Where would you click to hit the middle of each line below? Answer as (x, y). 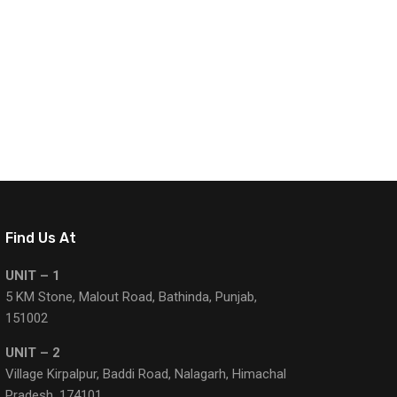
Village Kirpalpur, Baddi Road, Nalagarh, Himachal (146, 374)
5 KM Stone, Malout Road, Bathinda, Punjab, (132, 296)
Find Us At (41, 237)
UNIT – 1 (33, 275)
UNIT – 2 (33, 352)
